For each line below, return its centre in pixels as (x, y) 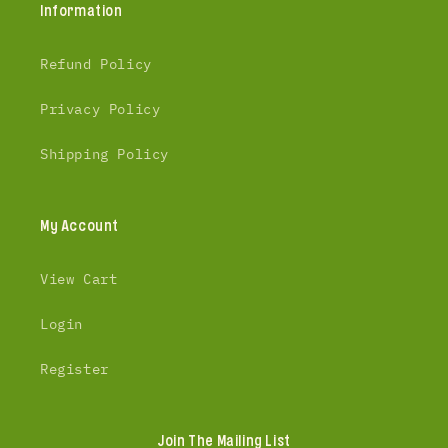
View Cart (79, 279)
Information (81, 11)
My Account (79, 226)
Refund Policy (96, 64)
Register (74, 369)
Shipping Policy (104, 154)
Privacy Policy (100, 109)
